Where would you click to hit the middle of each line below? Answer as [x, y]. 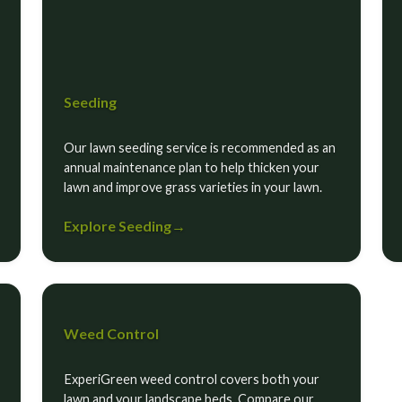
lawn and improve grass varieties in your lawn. [192, 188]
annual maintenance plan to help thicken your [191, 168]
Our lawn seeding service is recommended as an [199, 148]
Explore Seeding [117, 226]
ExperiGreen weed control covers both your [191, 380]
